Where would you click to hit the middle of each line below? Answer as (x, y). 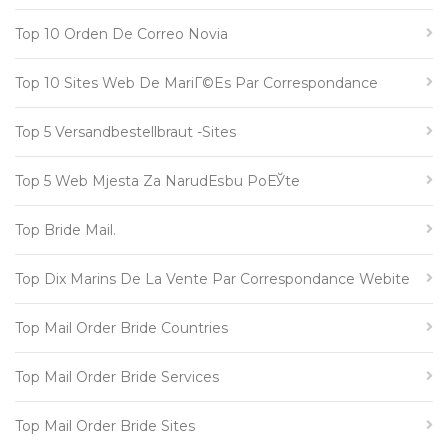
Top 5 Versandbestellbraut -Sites (125, 132)
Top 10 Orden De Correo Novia (121, 34)
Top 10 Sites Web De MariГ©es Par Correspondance (196, 83)
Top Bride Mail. (65, 230)
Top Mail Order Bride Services (117, 377)
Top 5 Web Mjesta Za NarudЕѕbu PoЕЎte (157, 181)
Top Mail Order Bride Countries (121, 328)
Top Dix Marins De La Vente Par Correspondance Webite (212, 279)
